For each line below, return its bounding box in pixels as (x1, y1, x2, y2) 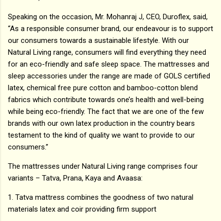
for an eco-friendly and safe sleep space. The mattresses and (8, 60, 209, 69)
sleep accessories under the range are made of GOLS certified (8, 72, 210, 81)
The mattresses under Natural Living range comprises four (8, 162, 198, 171)
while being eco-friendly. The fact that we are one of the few (8, 107, 204, 116)
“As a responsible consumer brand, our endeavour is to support (8, 24, 213, 34)
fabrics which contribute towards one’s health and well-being (8, 95, 204, 105)
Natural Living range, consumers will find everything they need (8, 48, 206, 57)
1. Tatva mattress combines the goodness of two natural (8, 193, 193, 202)
